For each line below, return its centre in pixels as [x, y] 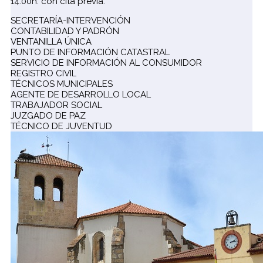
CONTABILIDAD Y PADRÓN [65, 31]
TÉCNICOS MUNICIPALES [62, 84]
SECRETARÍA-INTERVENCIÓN [70, 21]
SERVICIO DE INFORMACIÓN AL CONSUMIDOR [106, 63]
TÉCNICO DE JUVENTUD [61, 127]
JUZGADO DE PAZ [48, 116]
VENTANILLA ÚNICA [51, 42]
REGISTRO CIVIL [43, 74]
